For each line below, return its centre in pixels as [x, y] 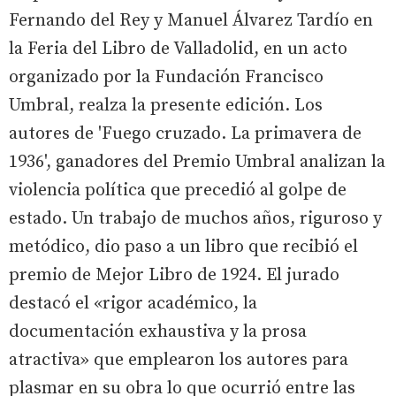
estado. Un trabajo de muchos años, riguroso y [195, 218]
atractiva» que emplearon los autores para [179, 360]
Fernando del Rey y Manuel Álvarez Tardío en [191, 20]
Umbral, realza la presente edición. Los [166, 105]
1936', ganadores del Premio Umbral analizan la [197, 162]
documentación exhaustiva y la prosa [158, 331]
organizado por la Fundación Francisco [166, 77]
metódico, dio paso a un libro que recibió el [183, 247]
